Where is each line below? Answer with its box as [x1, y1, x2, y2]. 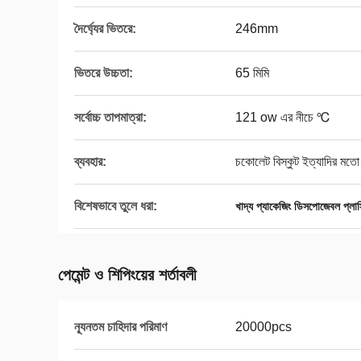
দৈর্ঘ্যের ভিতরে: [74, 22, 136, 35]
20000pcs [235, 320, 292, 334]
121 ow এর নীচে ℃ [235, 110, 330, 124]
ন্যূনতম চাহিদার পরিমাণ [74, 320, 167, 334]
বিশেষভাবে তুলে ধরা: [74, 199, 157, 213]
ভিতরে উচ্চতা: [74, 66, 133, 80]
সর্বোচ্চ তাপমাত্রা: [74, 110, 147, 124]
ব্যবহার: [74, 155, 106, 168]
